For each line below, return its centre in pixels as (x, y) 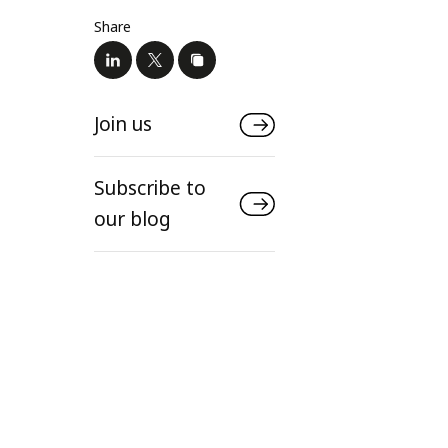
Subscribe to (150, 188)
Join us (123, 124)
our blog (133, 219)
